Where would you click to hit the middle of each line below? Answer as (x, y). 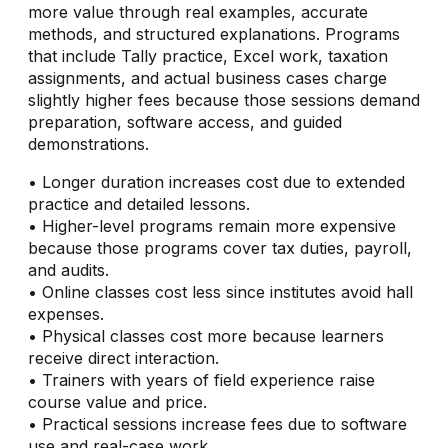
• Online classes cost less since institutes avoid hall (220, 291)
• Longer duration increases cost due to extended (216, 181)
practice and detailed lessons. (139, 203)
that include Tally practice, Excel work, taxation (208, 55)
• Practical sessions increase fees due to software (217, 423)
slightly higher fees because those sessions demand (224, 99)
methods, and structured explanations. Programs (214, 33)
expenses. (66, 313)
